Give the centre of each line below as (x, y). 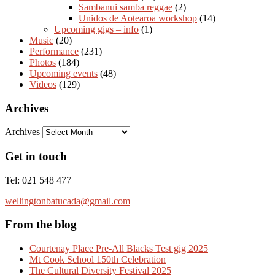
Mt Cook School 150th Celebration (98, 260)
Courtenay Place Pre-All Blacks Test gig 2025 (119, 249)
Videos (43, 84)
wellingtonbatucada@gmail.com (68, 201)
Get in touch (36, 157)
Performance (54, 51)
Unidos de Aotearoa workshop (138, 18)
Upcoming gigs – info (96, 29)
